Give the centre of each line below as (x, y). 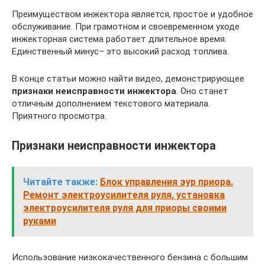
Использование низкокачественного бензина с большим (130, 258)
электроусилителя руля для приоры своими (125, 208)
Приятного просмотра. (59, 116)
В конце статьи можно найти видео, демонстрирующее (128, 79)
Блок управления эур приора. (167, 182)
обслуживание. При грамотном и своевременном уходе (126, 27)
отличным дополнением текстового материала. (111, 104)
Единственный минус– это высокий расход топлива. (120, 51)
